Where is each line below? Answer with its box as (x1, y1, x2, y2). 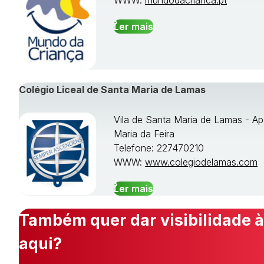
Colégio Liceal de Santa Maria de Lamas (19, 84, 206, 96)
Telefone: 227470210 (114, 142, 204, 154)
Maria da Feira (114, 128, 174, 140)
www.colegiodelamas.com (145, 156, 258, 169)
